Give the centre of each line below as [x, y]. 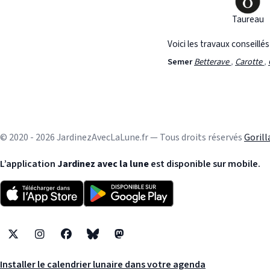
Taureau [248, 20]
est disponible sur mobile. [205, 164]
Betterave [212, 62]
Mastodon [139, 241]
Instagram [61, 241]
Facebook [85, 241]
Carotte [250, 62]
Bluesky [108, 241]
